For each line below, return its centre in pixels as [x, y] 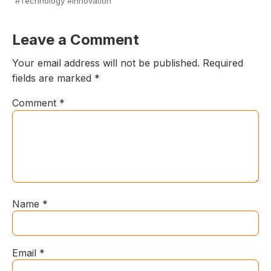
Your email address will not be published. [106, 63]
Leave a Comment [76, 40]
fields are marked [53, 78]
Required [223, 63]
